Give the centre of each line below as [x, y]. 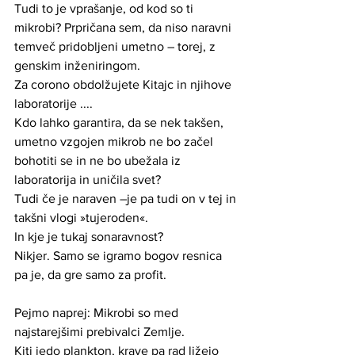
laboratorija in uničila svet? [89, 179]
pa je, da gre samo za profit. [92, 274]
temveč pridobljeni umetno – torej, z [116, 46]
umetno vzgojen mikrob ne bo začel [115, 141]
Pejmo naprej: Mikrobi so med [98, 312]
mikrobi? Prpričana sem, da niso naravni [124, 27]
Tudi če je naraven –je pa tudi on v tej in [127, 198]
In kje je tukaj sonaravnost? [90, 236]
